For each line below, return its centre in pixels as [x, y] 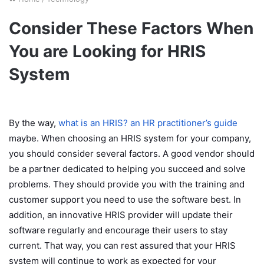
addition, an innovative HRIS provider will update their [121, 214]
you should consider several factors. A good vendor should [132, 153]
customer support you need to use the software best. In [125, 199]
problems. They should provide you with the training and [127, 184]
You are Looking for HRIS [107, 51]
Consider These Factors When [131, 28]
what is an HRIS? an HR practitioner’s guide [148, 123]
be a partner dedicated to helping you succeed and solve [127, 169]
